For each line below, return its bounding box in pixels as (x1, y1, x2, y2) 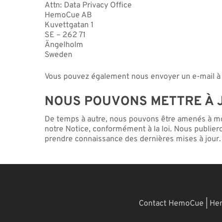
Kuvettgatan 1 (45, 20, 94, 30)
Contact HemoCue (139, 199, 204, 209)
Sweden (45, 50, 73, 60)
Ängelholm (45, 40, 84, 50)
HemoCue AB (45, 10, 93, 20)
